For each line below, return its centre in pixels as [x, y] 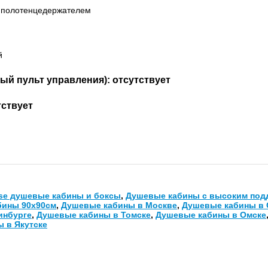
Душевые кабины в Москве [119, 205]
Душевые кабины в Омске [211, 215]
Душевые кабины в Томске [94, 215]
